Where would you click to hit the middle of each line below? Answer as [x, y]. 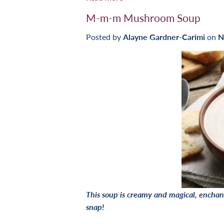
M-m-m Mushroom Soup [143, 18]
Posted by [104, 37]
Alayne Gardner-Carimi [164, 37]
